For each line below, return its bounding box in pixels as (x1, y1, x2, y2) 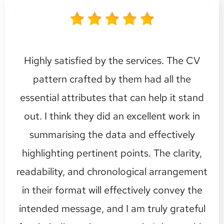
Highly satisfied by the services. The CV (24, 53, 200, 67)
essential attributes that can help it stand (20, 90, 204, 104)
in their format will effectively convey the (21, 183, 202, 196)
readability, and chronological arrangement (16, 164, 207, 178)
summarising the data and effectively (29, 127, 195, 141)
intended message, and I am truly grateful (18, 201, 205, 215)
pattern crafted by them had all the (33, 72, 191, 85)
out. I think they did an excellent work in (24, 109, 200, 122)
